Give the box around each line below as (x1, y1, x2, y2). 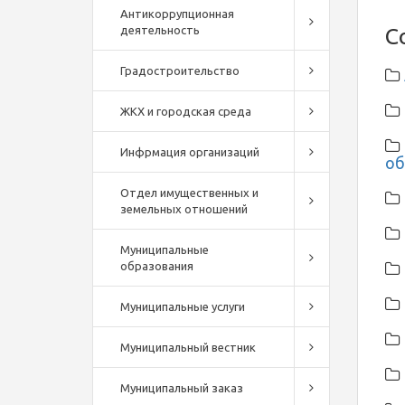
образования (120, 259, 193, 272)
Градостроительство (120, 64, 240, 77)
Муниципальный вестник (120, 341, 256, 353)
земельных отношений (120, 202, 248, 215)
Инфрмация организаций (120, 146, 259, 158)
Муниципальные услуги (120, 300, 245, 313)
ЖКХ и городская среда (120, 105, 251, 118)
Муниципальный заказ (120, 381, 243, 394)
